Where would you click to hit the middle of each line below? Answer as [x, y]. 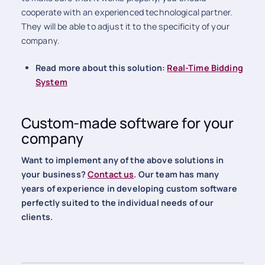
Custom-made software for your [127, 122]
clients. [38, 216]
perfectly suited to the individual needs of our [117, 202]
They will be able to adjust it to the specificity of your [125, 26]
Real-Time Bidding [205, 67]
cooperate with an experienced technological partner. [127, 12]
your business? [54, 174]
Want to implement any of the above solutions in [122, 160]
